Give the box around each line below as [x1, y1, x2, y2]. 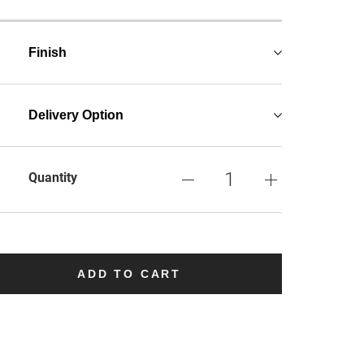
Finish [28, 45, 67, 59]
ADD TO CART [77, 267, 182, 280]
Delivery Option [28, 108, 124, 122]
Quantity [28, 170, 78, 185]
